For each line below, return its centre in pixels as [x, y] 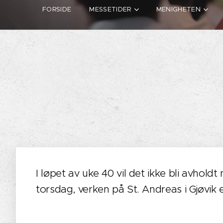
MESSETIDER [110, 9]
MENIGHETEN [178, 9]
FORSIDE [57, 9]
